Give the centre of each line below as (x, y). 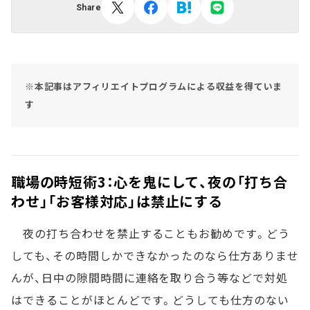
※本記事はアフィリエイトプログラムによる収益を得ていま (154, 86)
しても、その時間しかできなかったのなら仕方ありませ (155, 255)
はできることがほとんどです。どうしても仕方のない (151, 300)
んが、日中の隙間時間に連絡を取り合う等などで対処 (150, 277)
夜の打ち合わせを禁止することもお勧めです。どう (151, 233)
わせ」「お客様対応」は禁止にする (117, 201)
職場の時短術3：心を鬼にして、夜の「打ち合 (149, 182)
